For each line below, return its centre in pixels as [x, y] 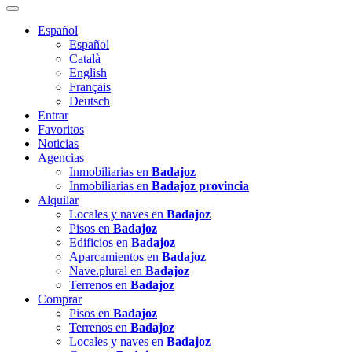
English [88, 73]
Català [85, 59]
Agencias [61, 158]
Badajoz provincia [200, 186]
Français [90, 87]
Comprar [60, 299]
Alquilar [58, 200]
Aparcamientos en [115, 257]
